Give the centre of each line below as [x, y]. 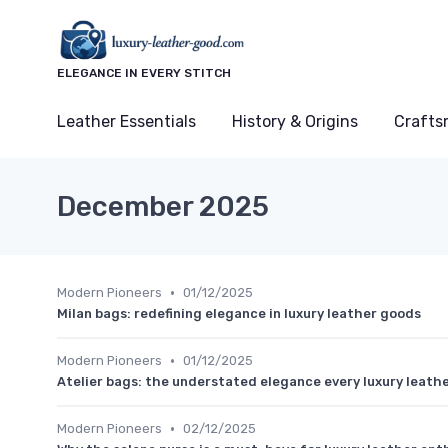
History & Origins [295, 122]
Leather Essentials [126, 122]
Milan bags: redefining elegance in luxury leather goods [239, 314]
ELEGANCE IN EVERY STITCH [144, 73]
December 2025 [163, 207]
